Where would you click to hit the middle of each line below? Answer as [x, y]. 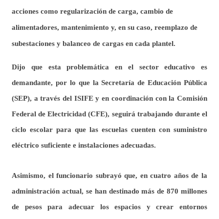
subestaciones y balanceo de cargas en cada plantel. [94, 43]
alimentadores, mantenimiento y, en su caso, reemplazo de [105, 27]
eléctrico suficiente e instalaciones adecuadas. [84, 145]
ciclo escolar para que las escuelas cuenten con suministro [109, 129]
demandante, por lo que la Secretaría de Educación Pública [109, 82]
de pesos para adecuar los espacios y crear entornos [109, 207]
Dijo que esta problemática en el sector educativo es [109, 67]
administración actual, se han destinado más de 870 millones [109, 191]
